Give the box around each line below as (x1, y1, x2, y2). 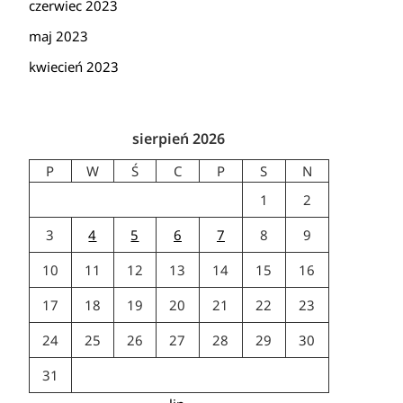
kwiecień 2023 (28, 58, 119, 76)
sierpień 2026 (132, 129, 226, 148)
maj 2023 (28, 27, 88, 45)
